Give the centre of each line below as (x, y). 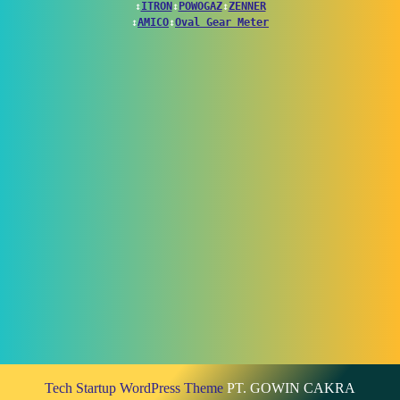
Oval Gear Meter (222, 23)
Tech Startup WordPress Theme (134, 388)
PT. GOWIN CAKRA (289, 388)
